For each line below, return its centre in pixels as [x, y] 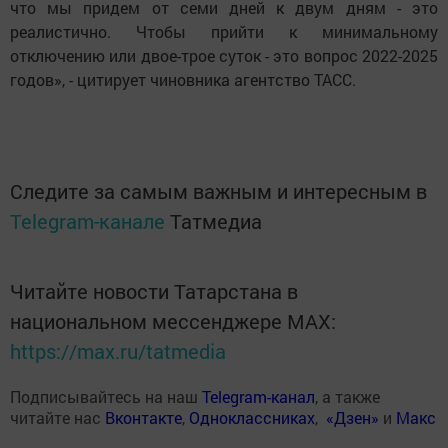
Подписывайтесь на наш [106, 396]
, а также [347, 396]
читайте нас [57, 417]
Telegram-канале [87, 221]
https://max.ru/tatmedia [118, 351]
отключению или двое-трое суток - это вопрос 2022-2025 [224, 55]
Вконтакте [143, 417]
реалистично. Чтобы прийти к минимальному [224, 31]
